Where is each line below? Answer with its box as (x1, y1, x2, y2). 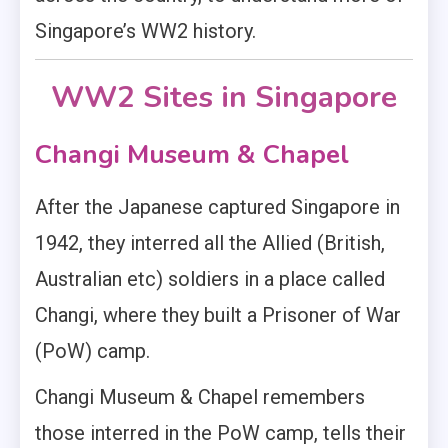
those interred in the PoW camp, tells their (35, 421, 406, 446)
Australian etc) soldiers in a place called (35, 267, 385, 292)
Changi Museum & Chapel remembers (35, 385, 365, 410)
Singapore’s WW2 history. (35, 19, 256, 44)
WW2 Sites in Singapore (51, 77, 397, 119)
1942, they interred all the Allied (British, (35, 231, 385, 256)
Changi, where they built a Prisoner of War (35, 303, 401, 328)
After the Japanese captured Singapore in (35, 195, 400, 220)
